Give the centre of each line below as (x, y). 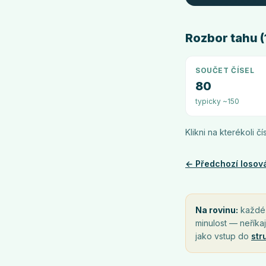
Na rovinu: (217, 210)
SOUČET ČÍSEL (225, 70)
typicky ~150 (217, 101)
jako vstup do (222, 236)
